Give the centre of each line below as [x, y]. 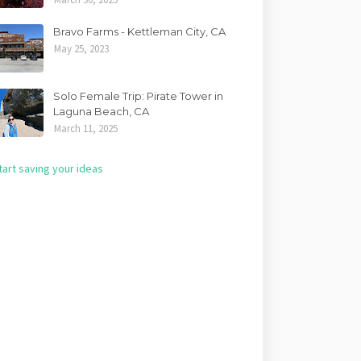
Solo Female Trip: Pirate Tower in [139, 96]
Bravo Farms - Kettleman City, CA [140, 31]
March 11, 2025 [86, 129]
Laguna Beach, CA [102, 111]
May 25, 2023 [82, 49]
